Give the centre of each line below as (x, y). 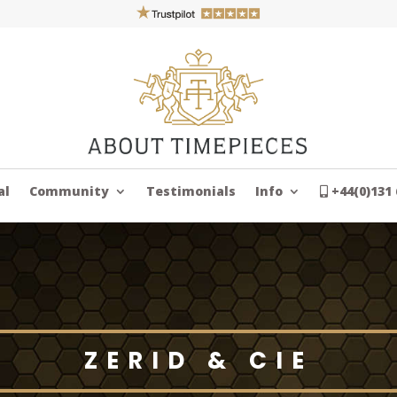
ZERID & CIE (198, 360)
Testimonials (191, 191)
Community (70, 191)
